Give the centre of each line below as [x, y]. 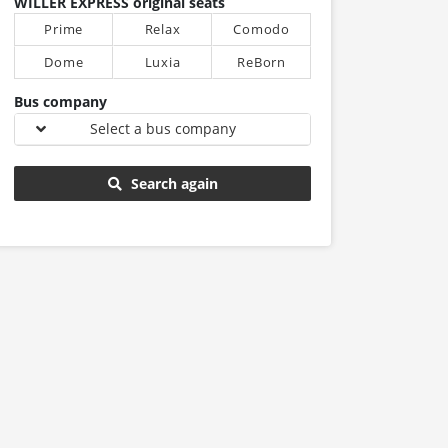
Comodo [261, 29]
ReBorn [261, 62]
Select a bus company [162, 128]
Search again [174, 183]
